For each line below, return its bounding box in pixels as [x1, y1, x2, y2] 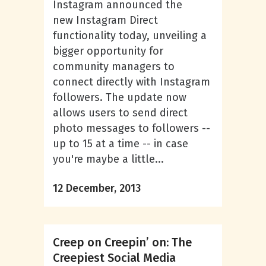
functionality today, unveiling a [53, 29, 207, 42]
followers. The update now [53, 91, 186, 104]
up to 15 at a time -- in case [53, 137, 188, 150]
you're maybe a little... [53, 153, 164, 166]
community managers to [53, 60, 175, 73]
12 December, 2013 [53, 182, 141, 195]
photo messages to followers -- [53, 122, 210, 135]
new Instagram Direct [53, 14, 158, 27]
